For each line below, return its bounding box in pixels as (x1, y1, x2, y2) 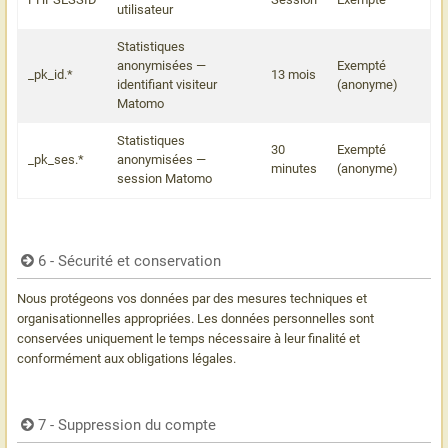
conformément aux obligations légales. (17, 351, 236, 366)
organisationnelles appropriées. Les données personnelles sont (17, 311, 374, 326)
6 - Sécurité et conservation (38, 252, 222, 270)
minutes (271, 161, 317, 176)
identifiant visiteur (117, 77, 217, 92)
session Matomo (117, 171, 212, 186)
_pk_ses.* (28, 152, 84, 167)
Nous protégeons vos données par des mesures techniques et (17, 291, 367, 306)
